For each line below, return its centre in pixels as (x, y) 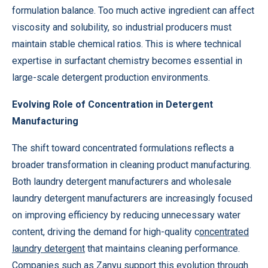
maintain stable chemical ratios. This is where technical (127, 44)
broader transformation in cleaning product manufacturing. (132, 165)
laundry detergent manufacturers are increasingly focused (132, 199)
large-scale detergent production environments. (111, 78)
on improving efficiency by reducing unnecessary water (126, 215)
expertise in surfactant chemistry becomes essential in (127, 61)
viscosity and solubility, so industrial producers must (122, 28)
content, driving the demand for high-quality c (106, 232)
